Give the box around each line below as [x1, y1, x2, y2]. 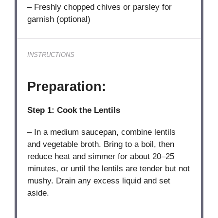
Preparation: [27, 79, 107, 94]
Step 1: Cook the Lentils [27, 105, 121, 115]
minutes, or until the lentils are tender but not [27, 163, 190, 173]
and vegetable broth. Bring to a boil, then [27, 139, 175, 149]
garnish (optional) [27, 15, 91, 24]
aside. [27, 188, 50, 198]
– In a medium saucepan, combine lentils [27, 127, 176, 137]
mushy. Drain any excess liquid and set [27, 176, 171, 185]
